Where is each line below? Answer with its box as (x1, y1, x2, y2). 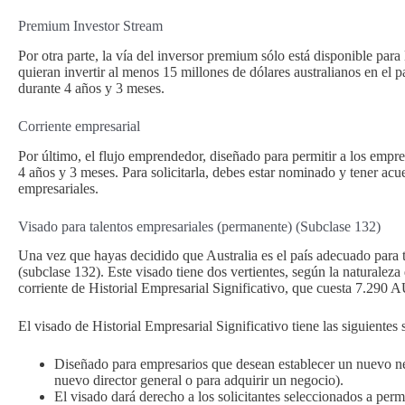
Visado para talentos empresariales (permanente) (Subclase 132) (18, 218, 381, 234)
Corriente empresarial (18, 118, 140, 134)
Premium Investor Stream (18, 17, 163, 33)
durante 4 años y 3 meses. (18, 80, 165, 96)
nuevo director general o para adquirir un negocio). (54, 372, 344, 389)
